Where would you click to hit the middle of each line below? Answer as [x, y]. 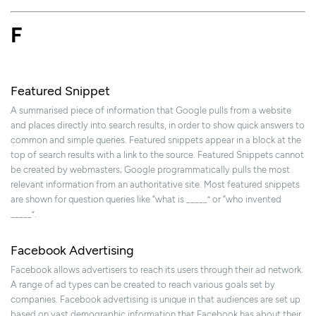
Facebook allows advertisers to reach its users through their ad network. [157, 270]
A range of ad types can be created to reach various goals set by [143, 285]
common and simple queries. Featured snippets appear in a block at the [156, 140]
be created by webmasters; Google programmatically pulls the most [150, 170]
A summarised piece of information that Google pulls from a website [151, 111]
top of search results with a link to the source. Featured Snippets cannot [157, 155]
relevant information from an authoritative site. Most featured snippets [155, 185]
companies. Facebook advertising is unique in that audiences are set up [156, 300]
